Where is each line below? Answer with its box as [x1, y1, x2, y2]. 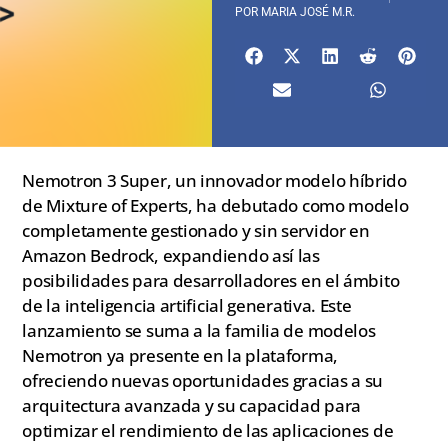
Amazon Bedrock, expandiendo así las [22, 243, 320, 267]
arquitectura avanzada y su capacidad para [22, 393, 362, 417]
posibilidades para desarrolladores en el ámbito [22, 268, 400, 292]
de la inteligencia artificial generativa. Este [22, 293, 352, 317]
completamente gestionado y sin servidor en [22, 218, 370, 242]
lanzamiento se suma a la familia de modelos [22, 318, 376, 342]
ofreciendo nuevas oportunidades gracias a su [22, 368, 384, 392]
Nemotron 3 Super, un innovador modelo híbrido [22, 168, 407, 192]
